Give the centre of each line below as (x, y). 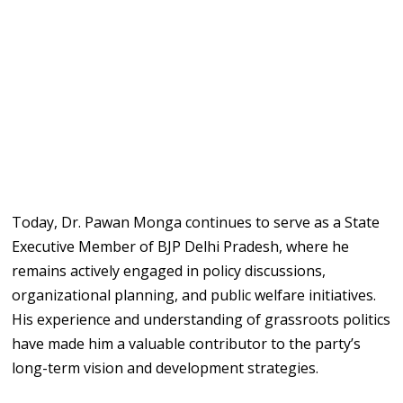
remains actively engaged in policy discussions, (169, 270)
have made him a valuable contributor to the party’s (187, 343)
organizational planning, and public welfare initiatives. (194, 295)
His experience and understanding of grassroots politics (201, 319)
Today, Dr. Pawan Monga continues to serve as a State (196, 222)
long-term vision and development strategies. (166, 367)
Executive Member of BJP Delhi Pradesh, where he (181, 246)
